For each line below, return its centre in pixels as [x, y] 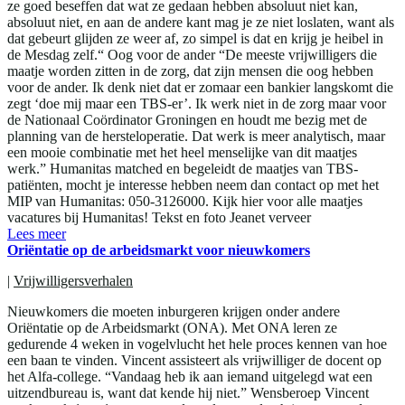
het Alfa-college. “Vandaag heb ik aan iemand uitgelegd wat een [190, 377]
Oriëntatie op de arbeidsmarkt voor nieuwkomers [159, 250]
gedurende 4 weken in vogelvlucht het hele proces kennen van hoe [197, 344]
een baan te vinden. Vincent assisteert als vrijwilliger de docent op [194, 361]
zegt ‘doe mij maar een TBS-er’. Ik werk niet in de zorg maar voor [197, 104]
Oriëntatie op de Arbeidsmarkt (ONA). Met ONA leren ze [172, 328]
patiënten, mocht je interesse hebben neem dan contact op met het [193, 185]
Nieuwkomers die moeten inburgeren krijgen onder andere [174, 312]
